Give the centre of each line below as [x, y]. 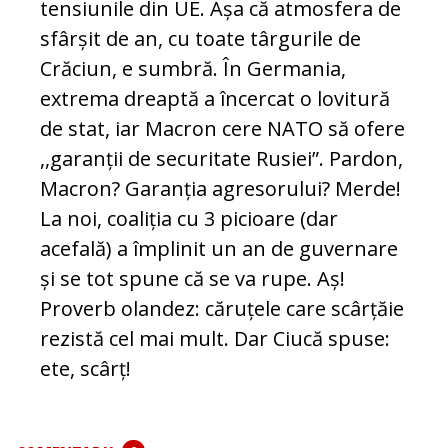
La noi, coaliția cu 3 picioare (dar [189, 219]
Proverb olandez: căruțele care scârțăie [222, 309]
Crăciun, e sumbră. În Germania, [193, 69]
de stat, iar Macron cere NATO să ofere [222, 129]
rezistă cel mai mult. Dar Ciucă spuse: [215, 339]
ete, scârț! [85, 369]
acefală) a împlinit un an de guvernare [219, 249]
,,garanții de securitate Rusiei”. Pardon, [221, 159]
